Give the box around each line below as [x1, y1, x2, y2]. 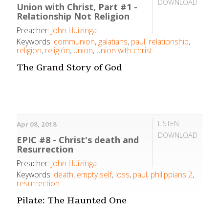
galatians [98, 36, 128, 47]
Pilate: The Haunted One [17, 194, 127, 206]
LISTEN [157, 119, 179, 129]
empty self [77, 169, 112, 180]
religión [45, 45, 70, 56]
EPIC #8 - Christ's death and [17, 134, 139, 146]
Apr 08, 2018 [17, 120, 57, 129]
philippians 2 [151, 169, 193, 180]
